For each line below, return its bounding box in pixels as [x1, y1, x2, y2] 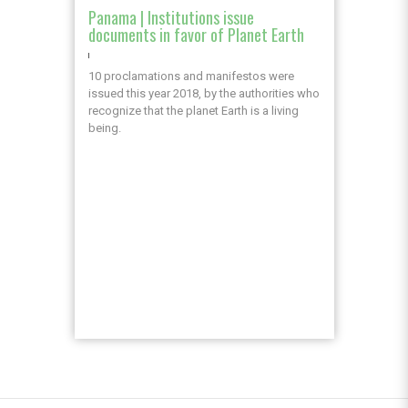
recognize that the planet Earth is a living [87, 104, 299, 118]
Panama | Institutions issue [87, 5, 254, 30]
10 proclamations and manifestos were [87, 69, 294, 84]
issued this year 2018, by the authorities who [87, 87, 320, 101]
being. [87, 121, 121, 136]
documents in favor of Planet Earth [87, 23, 304, 47]
